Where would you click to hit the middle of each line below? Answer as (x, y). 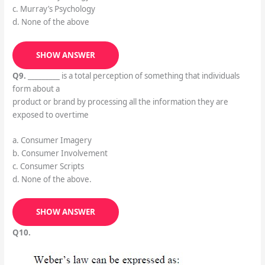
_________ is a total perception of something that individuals (132, 75)
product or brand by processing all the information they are (120, 101)
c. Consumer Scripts (48, 167)
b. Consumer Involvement (60, 153)
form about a (36, 88)
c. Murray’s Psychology (54, 9)
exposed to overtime (50, 114)
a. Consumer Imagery (52, 140)
